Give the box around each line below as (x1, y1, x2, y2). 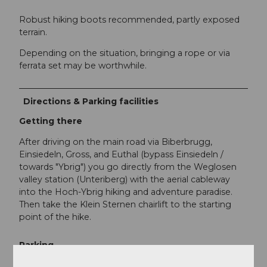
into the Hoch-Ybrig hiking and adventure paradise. (19, 186, 232, 197)
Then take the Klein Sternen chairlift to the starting (19, 198, 231, 210)
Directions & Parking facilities (23, 95, 159, 107)
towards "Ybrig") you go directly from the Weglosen (19, 161, 237, 172)
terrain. (19, 27, 47, 38)
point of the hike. (19, 211, 91, 222)
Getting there (19, 115, 82, 126)
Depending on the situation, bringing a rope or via (19, 48, 230, 59)
